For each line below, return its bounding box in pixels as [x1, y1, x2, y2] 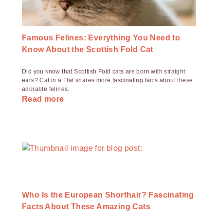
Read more [22, 95, 64, 103]
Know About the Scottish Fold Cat [22, 45, 153, 54]
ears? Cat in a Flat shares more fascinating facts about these [22, 77, 193, 84]
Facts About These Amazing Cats [22, 202, 150, 211]
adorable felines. [22, 86, 70, 92]
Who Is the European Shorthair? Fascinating [22, 191, 194, 199]
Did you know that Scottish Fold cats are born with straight [22, 68, 185, 75]
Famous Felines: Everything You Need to [22, 34, 181, 42]
